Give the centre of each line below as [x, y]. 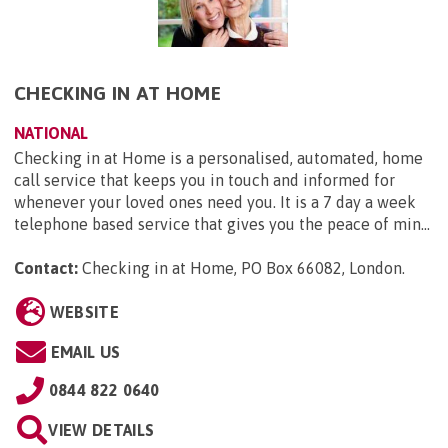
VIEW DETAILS [101, 429]
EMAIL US [85, 351]
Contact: [46, 267]
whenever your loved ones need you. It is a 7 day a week [215, 201]
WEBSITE [84, 311]
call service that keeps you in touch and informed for [204, 179]
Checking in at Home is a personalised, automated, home [218, 157]
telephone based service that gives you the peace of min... [222, 223]
